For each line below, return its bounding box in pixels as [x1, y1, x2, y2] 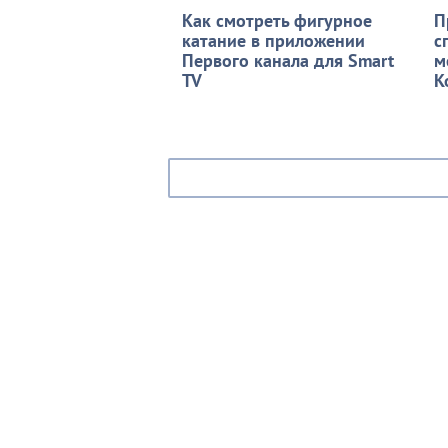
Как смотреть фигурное [182, 8, 372, 32]
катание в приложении [182, 28, 365, 52]
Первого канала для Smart [182, 48, 394, 72]
